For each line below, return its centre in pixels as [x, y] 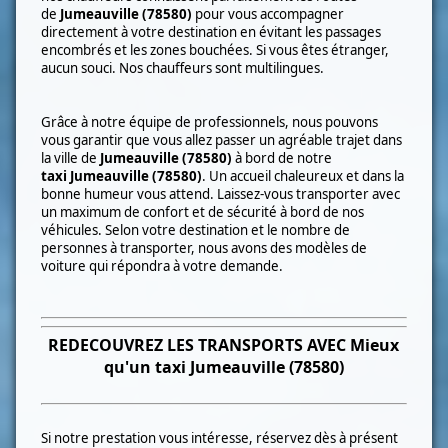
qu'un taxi [146, 367]
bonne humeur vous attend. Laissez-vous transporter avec [221, 193]
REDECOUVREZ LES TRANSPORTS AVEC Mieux [224, 345]
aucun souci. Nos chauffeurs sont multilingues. [183, 67]
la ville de [71, 157]
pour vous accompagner [268, 13]
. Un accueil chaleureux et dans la [303, 175]
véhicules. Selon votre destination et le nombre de [196, 229]
